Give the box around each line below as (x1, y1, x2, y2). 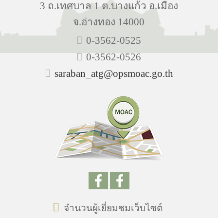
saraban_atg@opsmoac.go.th (54, 67, 173, 79)
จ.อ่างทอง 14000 (73, 16, 145, 27)
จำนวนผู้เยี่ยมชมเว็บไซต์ (64, 202, 163, 213)
